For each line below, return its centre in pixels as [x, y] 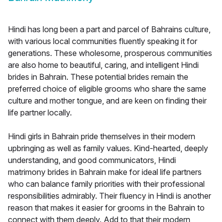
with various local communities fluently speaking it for [103, 41]
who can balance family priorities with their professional [106, 184]
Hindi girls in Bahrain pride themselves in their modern [102, 137]
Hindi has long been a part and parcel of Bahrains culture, [109, 29]
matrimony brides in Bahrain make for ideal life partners [105, 172]
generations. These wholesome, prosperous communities [110, 53]
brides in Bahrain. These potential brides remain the [98, 77]
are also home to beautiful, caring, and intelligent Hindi [103, 65]
